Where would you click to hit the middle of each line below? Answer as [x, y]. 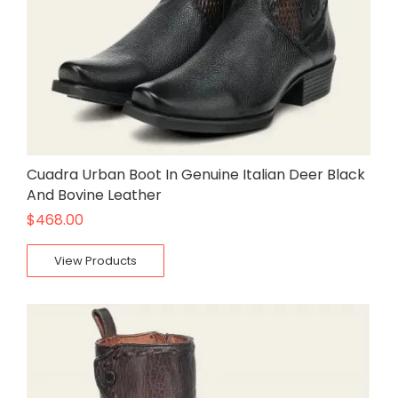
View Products [96, 260]
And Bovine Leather [94, 195]
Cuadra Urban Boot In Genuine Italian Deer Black [196, 174]
